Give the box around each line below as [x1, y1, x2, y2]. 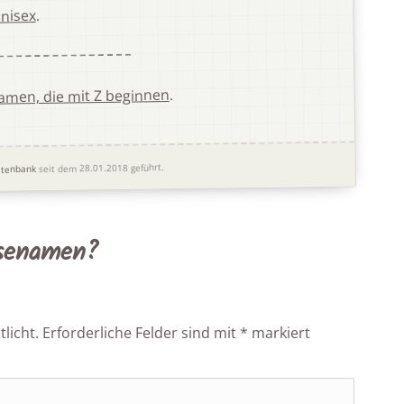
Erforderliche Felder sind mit [42, 323, 241, 344]
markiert [248, 323, 311, 344]
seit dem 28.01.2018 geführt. [35, 160, 165, 175]
